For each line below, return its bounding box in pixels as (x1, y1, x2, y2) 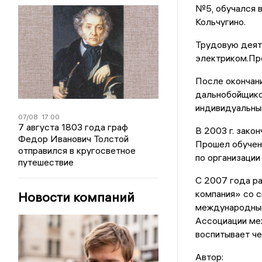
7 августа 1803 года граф (18, 121, 129, 133)
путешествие (18, 156, 74, 168)
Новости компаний (18, 189, 135, 205)
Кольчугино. (195, 16, 246, 28)
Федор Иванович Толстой (18, 133, 129, 144)
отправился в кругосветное (18, 144, 136, 156)
